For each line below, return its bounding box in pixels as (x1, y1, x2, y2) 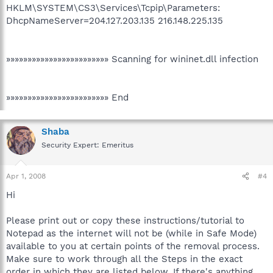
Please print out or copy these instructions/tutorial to (6, 215, 244, 226)
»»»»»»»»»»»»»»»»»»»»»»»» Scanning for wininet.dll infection (6, 53, 258, 65)
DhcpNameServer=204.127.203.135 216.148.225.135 (6, 15, 223, 26)
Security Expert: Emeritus (41, 140, 133, 149)
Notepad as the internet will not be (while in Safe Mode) (6, 228, 257, 239)
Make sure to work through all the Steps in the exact (6, 253, 243, 264)
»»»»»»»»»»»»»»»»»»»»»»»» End (6, 91, 129, 103)
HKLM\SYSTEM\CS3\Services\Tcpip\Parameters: (6, 2, 220, 13)
